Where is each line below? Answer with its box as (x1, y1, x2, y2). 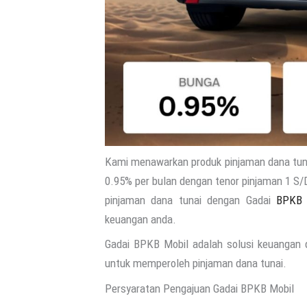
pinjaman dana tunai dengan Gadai (105, 193, 277, 207)
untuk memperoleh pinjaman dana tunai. (105, 256, 286, 270)
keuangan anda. (105, 212, 176, 226)
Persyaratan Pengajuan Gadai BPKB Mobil (105, 281, 294, 295)
